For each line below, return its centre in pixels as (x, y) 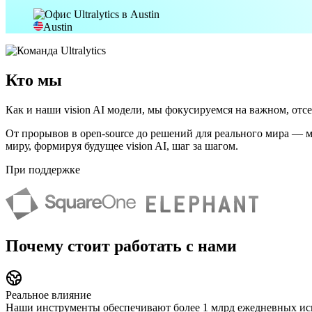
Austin (58, 27)
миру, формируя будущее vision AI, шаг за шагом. (122, 146)
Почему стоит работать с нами (121, 245)
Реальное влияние (48, 295)
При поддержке (43, 169)
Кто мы (34, 80)
